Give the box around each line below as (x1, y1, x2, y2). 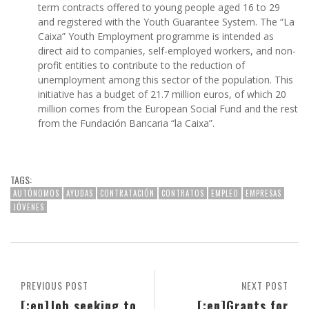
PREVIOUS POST (21, 278, 88, 293)
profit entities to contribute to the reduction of (38, 59, 245, 72)
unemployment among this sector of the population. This (38, 73, 293, 87)
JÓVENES (13, 201, 44, 213)
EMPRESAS (246, 188, 281, 199)
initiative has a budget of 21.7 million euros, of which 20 (38, 88, 286, 101)
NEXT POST (241, 278, 288, 293)
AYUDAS (66, 188, 93, 199)
